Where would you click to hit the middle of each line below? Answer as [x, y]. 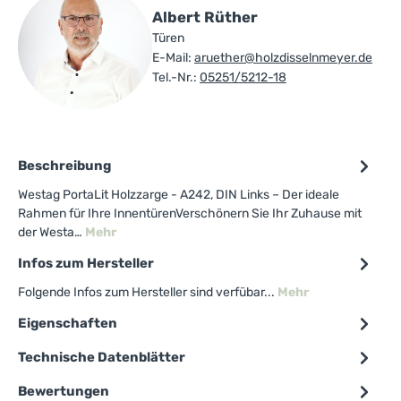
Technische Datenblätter [102, 358]
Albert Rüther [205, 17]
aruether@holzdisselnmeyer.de [283, 58]
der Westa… [51, 233]
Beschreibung [64, 166]
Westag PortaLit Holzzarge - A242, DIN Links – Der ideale [179, 195]
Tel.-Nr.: [175, 78]
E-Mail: [172, 58]
